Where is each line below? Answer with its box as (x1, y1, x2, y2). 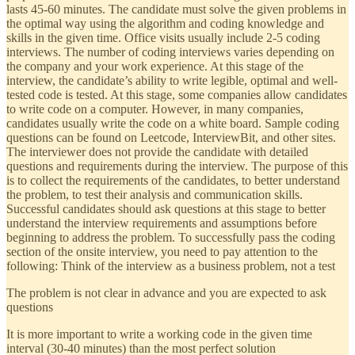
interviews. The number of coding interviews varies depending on (6, 44, 334, 59)
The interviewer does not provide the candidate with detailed (6, 144, 308, 158)
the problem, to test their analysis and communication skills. (6, 187, 303, 201)
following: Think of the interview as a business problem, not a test (6, 258, 335, 273)
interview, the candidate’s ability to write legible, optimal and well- (6, 73, 338, 87)
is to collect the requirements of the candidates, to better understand (6, 173, 340, 187)
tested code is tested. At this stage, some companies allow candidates (6, 87, 347, 101)
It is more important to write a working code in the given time (6, 326, 312, 341)
